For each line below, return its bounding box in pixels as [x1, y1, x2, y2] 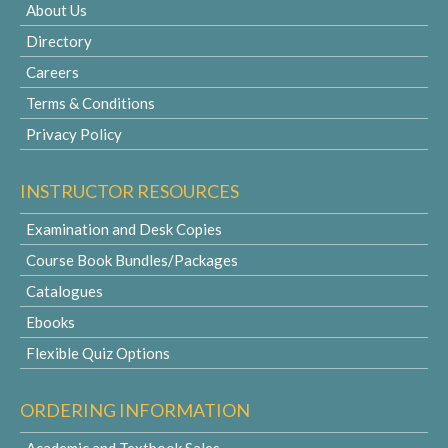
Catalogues [26, 282, 103, 300]
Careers [26, 63, 79, 81]
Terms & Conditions [26, 94, 155, 112]
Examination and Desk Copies [26, 220, 222, 238]
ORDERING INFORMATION [20, 399, 250, 421]
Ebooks [26, 313, 75, 331]
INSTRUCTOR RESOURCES [20, 180, 239, 202]
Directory [26, 32, 92, 50]
